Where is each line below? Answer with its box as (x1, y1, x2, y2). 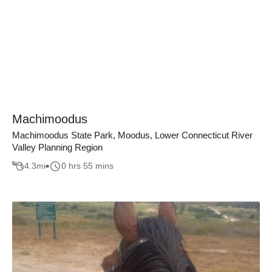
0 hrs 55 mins (61, 161, 114, 171)
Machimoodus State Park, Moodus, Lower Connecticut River (12, 130, 253, 140)
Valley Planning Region (12, 142, 103, 152)
